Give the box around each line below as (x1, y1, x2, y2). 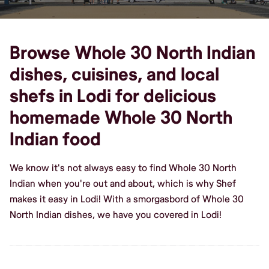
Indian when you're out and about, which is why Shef (10, 177, 236, 190)
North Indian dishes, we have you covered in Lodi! (10, 208, 222, 221)
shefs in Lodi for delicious (10, 85, 216, 107)
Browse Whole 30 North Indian (10, 41, 255, 64)
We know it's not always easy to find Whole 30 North (10, 162, 237, 174)
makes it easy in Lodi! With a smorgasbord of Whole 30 (10, 193, 244, 205)
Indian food (10, 128, 101, 151)
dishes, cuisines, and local (10, 63, 219, 86)
